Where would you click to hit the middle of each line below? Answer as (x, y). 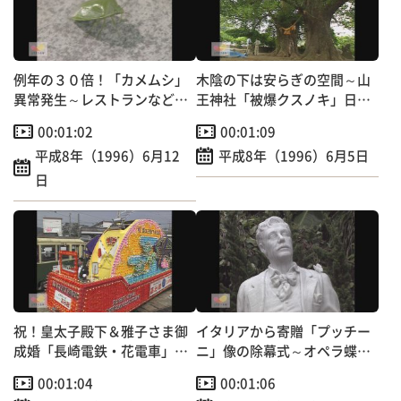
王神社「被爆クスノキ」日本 (283, 99)
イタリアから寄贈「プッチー (283, 331)
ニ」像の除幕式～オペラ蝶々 (283, 351)
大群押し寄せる (60, 119)
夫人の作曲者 (236, 371)
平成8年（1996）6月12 (107, 156)
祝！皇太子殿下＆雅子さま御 (101, 331)
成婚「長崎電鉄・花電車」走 (101, 351)
